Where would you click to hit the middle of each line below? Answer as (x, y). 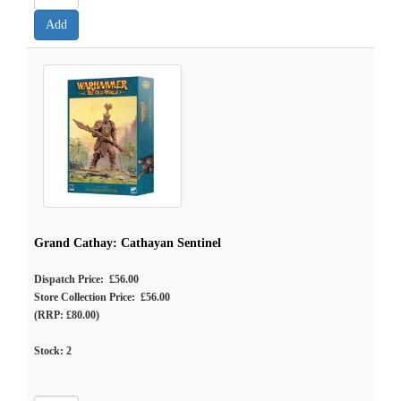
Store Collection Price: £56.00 (102, 297)
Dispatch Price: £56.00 (86, 279)
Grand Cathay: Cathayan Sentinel (128, 243)
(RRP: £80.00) (67, 315)
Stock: (50, 351)
